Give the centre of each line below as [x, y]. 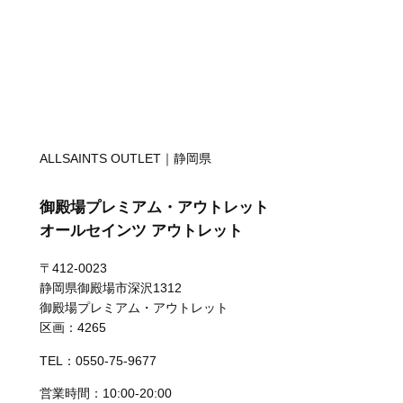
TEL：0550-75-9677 [98, 360]
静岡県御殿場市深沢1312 [110, 288]
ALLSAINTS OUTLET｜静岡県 [125, 159]
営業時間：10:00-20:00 [105, 394]
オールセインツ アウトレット [141, 231]
